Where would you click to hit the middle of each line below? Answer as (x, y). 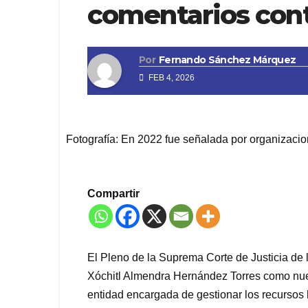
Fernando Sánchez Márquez (227, 60)
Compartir (113, 194)
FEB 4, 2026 (170, 78)
